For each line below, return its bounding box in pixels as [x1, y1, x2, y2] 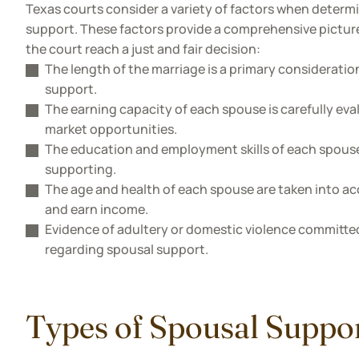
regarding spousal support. [45, 240, 208, 258]
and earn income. [45, 200, 148, 218]
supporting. [45, 160, 116, 178]
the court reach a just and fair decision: [26, 40, 260, 58]
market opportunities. [45, 120, 177, 138]
